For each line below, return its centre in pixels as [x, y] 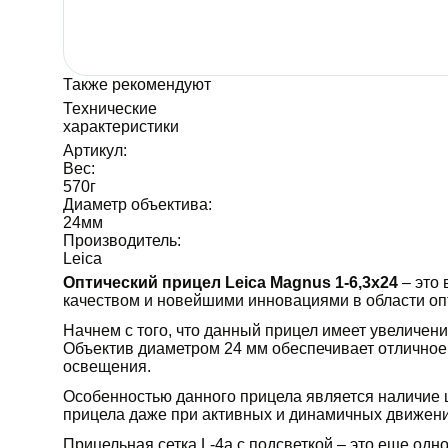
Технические [109, 108]
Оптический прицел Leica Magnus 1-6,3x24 [232, 282]
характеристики [120, 126]
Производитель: [121, 240]
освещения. [106, 366]
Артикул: [94, 150]
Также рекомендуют [136, 84]
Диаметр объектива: [137, 204]
